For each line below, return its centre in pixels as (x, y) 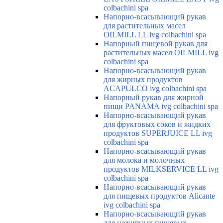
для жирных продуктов (143, 80)
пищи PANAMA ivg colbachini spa (161, 107)
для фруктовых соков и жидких (157, 124)
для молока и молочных (144, 160)
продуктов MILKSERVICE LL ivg (161, 169)
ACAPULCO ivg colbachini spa (155, 89)
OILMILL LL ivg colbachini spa (155, 35)
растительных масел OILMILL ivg (161, 53)
